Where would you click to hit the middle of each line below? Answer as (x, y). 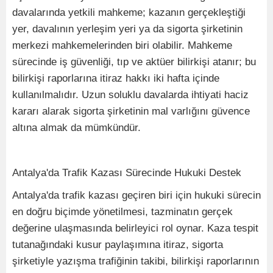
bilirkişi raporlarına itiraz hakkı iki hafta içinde (116, 79)
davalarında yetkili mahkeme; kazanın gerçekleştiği (129, 13)
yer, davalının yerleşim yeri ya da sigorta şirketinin (127, 29)
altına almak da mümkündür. (76, 128)
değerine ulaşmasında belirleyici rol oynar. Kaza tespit (135, 229)
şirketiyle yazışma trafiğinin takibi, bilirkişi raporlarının (136, 261)
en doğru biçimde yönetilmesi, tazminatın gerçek (122, 212)
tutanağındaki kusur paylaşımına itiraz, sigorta (118, 245)
